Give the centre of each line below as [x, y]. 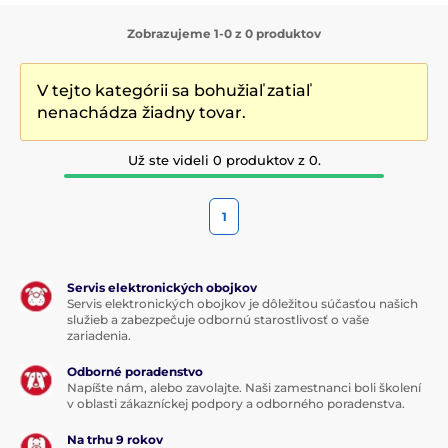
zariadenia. [99, 335]
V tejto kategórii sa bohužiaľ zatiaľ [173, 90]
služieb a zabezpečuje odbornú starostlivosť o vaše [218, 319]
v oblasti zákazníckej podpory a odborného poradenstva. [236, 403]
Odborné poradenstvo [135, 371]
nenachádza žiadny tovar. [141, 112]
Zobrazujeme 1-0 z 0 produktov [224, 33]
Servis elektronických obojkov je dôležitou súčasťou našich [242, 303]
